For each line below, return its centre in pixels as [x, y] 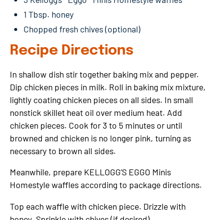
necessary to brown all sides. [63, 151]
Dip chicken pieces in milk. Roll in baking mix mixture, [108, 87]
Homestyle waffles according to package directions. [106, 185]
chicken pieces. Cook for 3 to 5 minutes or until [96, 125]
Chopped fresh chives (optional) [82, 29]
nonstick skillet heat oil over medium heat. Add [96, 112]
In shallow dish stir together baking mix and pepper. [104, 74]
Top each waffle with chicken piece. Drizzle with [98, 206]
